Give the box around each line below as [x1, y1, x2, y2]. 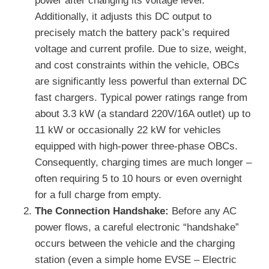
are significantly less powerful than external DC [35, 76, 247, 88]
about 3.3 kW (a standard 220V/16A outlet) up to [35, 108, 250, 120]
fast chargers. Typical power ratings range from [35, 92, 247, 104]
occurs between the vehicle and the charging [35, 238, 235, 250]
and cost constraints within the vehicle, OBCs [35, 59, 240, 71]
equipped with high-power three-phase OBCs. [35, 141, 238, 153]
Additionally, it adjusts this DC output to [35, 11, 211, 23]
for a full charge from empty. [35, 189, 162, 201]
